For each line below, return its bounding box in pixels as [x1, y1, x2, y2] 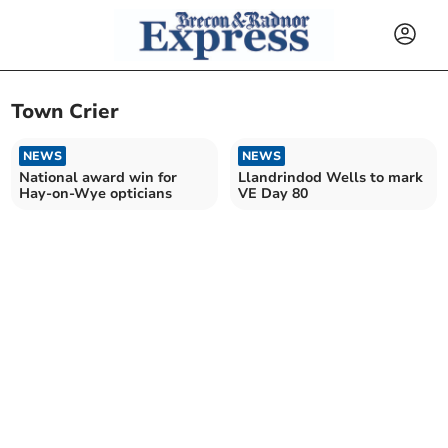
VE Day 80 [238, 183, 308, 203]
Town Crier [11, 98, 120, 126]
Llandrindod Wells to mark [238, 167, 423, 187]
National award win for [19, 167, 178, 187]
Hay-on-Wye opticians [19, 183, 174, 203]
